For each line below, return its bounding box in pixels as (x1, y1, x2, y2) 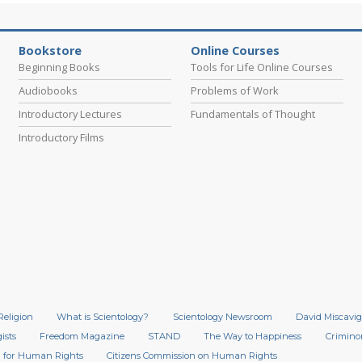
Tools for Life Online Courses (190, 60, 333, 75)
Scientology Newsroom (172, 311, 272, 323)
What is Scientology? (57, 311, 149, 323)
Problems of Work (190, 83, 279, 99)
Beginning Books (18, 60, 100, 75)
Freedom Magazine (40, 330, 125, 343)
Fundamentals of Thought (190, 107, 315, 122)
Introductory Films (18, 130, 104, 145)
